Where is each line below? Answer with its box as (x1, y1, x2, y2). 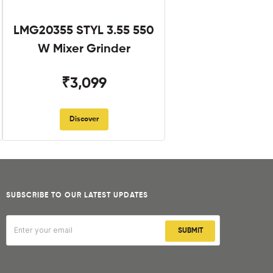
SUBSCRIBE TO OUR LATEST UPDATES (6, 192, 148, 199)
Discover (69, 116, 99, 123)
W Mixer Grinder (37, 43, 130, 55)
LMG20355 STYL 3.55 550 (13, 25, 155, 37)
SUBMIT (177, 227, 203, 235)
